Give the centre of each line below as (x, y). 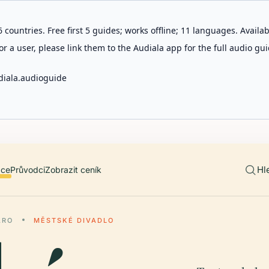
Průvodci (27, 170)
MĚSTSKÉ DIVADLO (74, 220)
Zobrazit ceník (73, 170)
